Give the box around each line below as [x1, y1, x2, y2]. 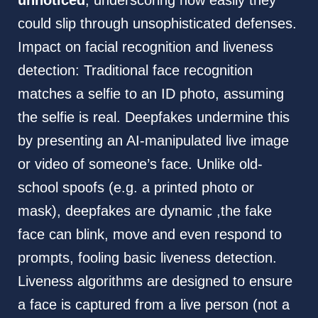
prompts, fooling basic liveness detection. [17, 250, 277, 266]
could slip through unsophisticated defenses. [17, 16, 297, 32]
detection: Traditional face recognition [17, 62, 253, 79]
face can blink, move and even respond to [17, 226, 282, 243]
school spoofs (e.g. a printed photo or [17, 180, 254, 196]
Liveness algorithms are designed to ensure [17, 273, 292, 290]
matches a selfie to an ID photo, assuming [17, 86, 284, 102]
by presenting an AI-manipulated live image [17, 133, 289, 149]
